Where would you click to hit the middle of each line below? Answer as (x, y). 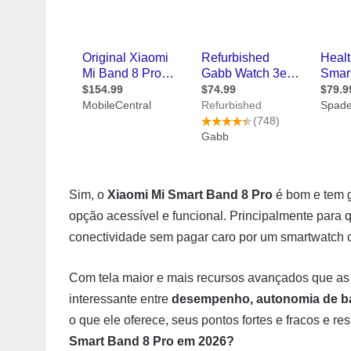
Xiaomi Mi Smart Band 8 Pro (190, 195)
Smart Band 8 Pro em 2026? (152, 341)
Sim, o (88, 195)
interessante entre (120, 299)
